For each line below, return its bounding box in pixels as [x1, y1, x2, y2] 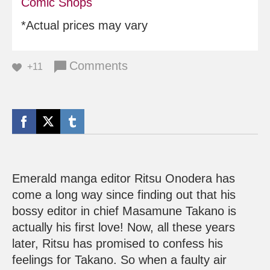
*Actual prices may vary [21, 19, 148, 33]
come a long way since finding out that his [12, 188, 236, 202]
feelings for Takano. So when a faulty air [12, 253, 227, 267]
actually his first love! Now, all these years [12, 221, 235, 234]
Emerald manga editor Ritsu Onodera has [12, 172, 235, 186]
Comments [69, 59, 128, 73]
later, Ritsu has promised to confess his [12, 237, 223, 251]
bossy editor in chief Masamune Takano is [12, 204, 236, 218]
